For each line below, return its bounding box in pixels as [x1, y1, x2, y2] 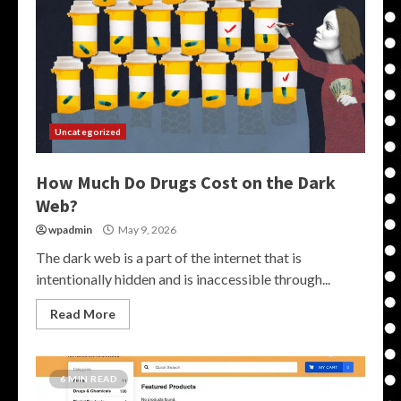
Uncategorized [55, 126, 122, 137]
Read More [50, 306, 115, 321]
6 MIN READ [60, 373, 117, 384]
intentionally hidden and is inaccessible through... [36, 270, 330, 287]
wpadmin [48, 223, 92, 236]
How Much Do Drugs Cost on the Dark [36, 171, 336, 193]
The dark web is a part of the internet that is [36, 249, 302, 266]
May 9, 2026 [116, 223, 176, 236]
